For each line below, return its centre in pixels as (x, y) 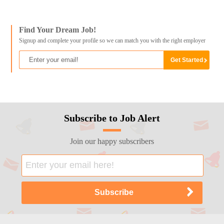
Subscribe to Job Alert (112, 118)
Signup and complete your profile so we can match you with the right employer (112, 41)
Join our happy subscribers (112, 141)
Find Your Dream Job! (57, 30)
